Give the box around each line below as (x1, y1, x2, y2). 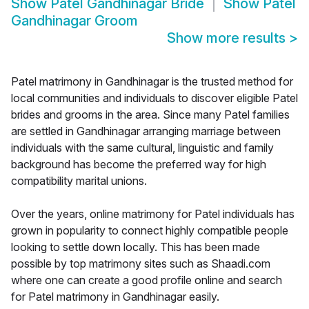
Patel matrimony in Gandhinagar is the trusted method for (11, 74, 293, 89)
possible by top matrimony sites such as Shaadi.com (11, 257, 270, 271)
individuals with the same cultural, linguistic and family (11, 141, 274, 155)
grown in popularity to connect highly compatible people (11, 223, 288, 238)
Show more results (167, 30, 289, 47)
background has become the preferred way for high (11, 157, 266, 172)
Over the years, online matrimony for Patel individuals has (11, 207, 295, 221)
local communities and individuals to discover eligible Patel (11, 91, 298, 106)
